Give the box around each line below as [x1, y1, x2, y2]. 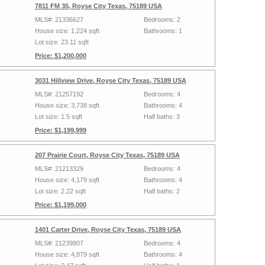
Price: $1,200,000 [35, 52, 86, 59]
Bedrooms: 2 [144, 16, 180, 23]
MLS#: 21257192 [35, 91, 83, 98]
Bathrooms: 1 [144, 27, 182, 34]
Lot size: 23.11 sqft [35, 38, 89, 46]
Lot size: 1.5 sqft [35, 113, 82, 120]
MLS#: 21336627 [35, 16, 83, 23]
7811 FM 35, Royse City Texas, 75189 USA [35, 2, 162, 9]
